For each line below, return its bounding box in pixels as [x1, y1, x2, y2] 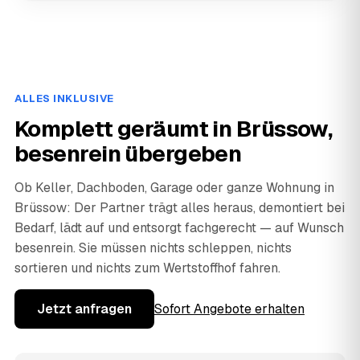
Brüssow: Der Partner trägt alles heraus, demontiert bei [14, 198, 345, 216]
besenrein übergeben [14, 138, 242, 168]
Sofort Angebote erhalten [154, 300, 305, 317]
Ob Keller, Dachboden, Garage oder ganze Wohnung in [14, 178, 334, 196]
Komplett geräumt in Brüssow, [14, 113, 333, 143]
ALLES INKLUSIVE [14, 91, 114, 105]
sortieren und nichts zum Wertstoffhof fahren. [14, 259, 280, 276]
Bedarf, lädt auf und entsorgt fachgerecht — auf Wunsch [14, 219, 344, 236]
